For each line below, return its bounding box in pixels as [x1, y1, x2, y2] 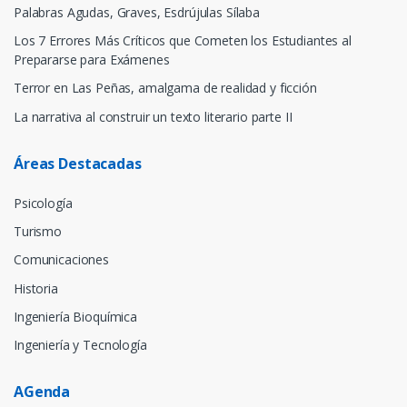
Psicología [14, 194, 73, 212]
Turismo [14, 223, 62, 241]
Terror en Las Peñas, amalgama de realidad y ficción [14, 79, 317, 97]
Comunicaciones [14, 251, 109, 269]
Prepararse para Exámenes [14, 51, 170, 69]
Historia [14, 279, 58, 297]
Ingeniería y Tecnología [14, 336, 147, 354]
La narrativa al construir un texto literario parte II [14, 107, 293, 125]
